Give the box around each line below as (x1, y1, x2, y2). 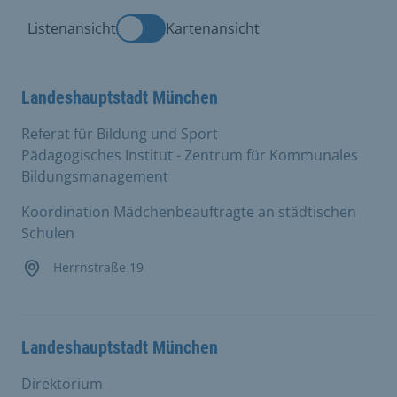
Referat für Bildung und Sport (21, 123, 218, 144)
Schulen (21, 222, 74, 243)
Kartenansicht (166, 18, 260, 38)
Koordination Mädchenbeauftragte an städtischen (21, 201, 356, 222)
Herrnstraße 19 (50, 258, 144, 276)
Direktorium (21, 373, 103, 393)
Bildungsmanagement (21, 166, 168, 186)
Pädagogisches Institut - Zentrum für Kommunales (21, 144, 358, 165)
